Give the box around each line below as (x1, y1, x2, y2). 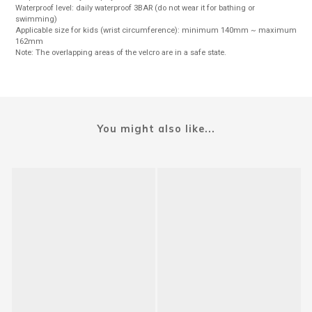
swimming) (15, 15, 57, 24)
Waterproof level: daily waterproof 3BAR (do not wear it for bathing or (15, 3, 255, 13)
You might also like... (97, 123, 215, 136)
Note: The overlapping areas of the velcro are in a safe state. (15, 48, 226, 58)
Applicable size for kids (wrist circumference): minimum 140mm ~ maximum (15, 26, 297, 36)
